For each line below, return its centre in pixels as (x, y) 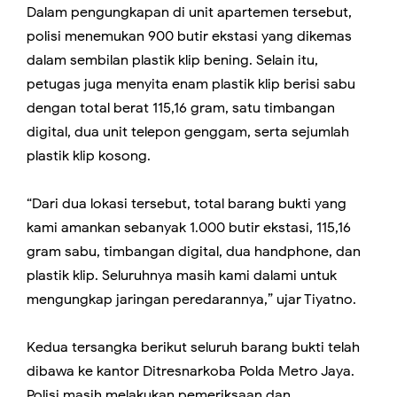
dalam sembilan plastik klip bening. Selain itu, (172, 61)
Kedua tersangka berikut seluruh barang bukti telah (193, 348)
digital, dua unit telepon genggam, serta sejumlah (188, 132)
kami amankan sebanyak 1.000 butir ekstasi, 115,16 (189, 228)
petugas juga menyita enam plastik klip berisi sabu (191, 85)
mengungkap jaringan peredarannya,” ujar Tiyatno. (191, 300)
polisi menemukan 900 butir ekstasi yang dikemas (189, 37)
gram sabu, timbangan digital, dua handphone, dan (194, 252)
